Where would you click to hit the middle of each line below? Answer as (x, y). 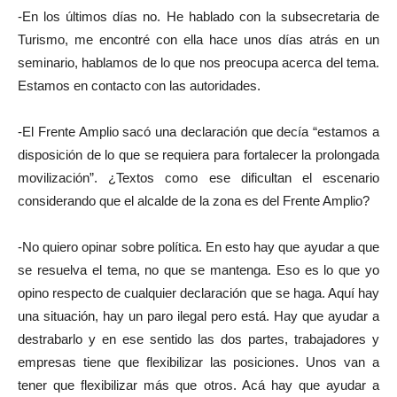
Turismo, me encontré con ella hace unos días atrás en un (198, 39)
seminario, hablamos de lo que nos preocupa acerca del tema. (198, 62)
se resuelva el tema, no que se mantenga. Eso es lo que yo (198, 269)
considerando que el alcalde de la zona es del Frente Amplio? (194, 200)
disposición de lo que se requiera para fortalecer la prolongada (198, 154)
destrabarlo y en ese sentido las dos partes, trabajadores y (198, 339)
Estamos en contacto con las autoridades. (139, 85)
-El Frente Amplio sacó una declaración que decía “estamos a (198, 131)
